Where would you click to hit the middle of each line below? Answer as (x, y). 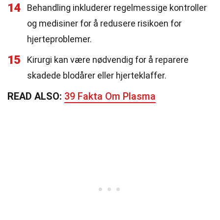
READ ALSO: (36, 96)
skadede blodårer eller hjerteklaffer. (97, 75)
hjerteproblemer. (59, 39)
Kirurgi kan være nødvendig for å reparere (108, 60)
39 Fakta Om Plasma (110, 96)
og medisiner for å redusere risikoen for (104, 23)
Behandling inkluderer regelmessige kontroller (117, 8)
